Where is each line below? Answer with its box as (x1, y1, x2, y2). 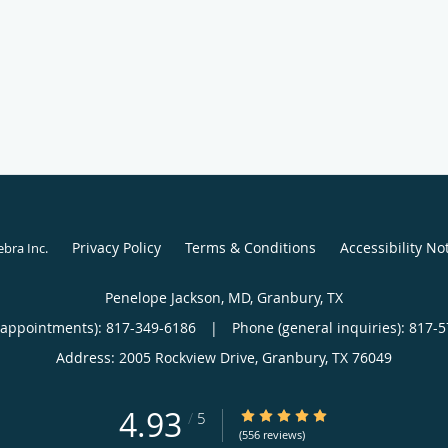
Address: (56, 347, 119, 367)
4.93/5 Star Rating (239, 405, 358, 425)
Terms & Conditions (184, 237, 316, 257)
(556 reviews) (239, 426, 305, 442)
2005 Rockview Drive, (119, 347, 262, 367)
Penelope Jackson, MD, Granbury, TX (105, 287, 343, 307)
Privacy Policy (71, 237, 161, 257)
